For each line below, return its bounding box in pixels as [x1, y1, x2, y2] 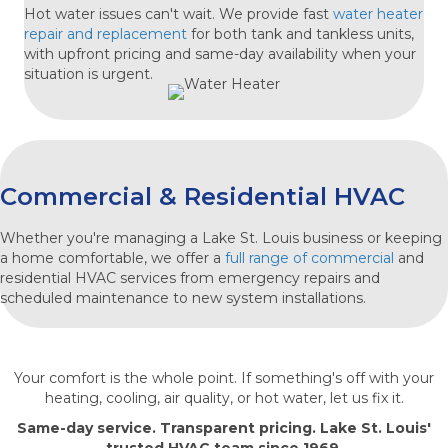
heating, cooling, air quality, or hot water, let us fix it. [44, 388, 404, 407]
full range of [225, 248, 311, 267]
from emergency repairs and [176, 268, 380, 287]
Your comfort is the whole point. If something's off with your [14, 368, 434, 387]
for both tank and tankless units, [187, 24, 414, 43]
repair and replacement [24, 24, 187, 43]
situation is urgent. [24, 64, 153, 83]
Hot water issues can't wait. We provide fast [24, 4, 333, 23]
